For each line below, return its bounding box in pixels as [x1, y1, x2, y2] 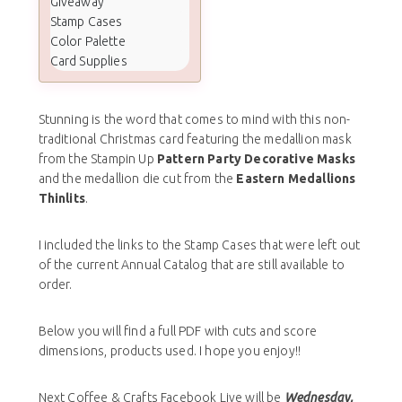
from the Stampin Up [38, 151, 154, 166]
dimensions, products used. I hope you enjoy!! [38, 343, 301, 358]
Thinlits [38, 190, 85, 205]
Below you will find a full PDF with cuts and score [38, 323, 317, 338]
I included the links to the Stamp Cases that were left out [38, 237, 361, 252]
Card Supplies [49, 53, 127, 68]
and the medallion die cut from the [38, 170, 237, 186]
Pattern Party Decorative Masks [153, 151, 355, 166]
